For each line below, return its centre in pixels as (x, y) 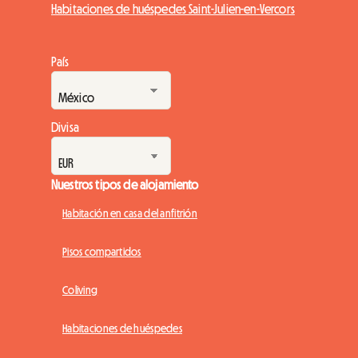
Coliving (80, 290)
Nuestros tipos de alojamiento (125, 185)
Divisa (65, 127)
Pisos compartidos (102, 252)
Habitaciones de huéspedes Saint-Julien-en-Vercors (173, 9)
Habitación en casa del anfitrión (130, 214)
